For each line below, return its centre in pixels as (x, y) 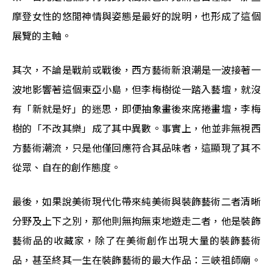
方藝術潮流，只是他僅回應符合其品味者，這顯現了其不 (136, 148)
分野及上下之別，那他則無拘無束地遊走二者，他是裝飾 (136, 221)
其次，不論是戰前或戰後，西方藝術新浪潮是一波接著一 (136, 70)
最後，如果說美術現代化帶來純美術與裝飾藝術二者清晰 (136, 201)
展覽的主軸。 (42, 36)
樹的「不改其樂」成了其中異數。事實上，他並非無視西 (136, 128)
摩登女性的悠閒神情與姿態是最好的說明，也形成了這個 (136, 16)
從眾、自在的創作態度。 (67, 167)
